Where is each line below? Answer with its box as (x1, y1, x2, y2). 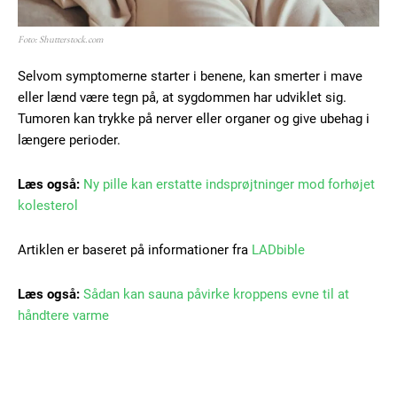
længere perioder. (18, 131, 121, 148)
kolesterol (18, 197, 78, 214)
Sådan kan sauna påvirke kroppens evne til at (83, 285, 349, 302)
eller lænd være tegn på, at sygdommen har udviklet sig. (18, 89, 346, 105)
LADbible (252, 241, 305, 258)
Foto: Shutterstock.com (18, 32, 104, 45)
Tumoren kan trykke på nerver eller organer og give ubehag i (18, 110, 370, 127)
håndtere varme (18, 307, 109, 323)
